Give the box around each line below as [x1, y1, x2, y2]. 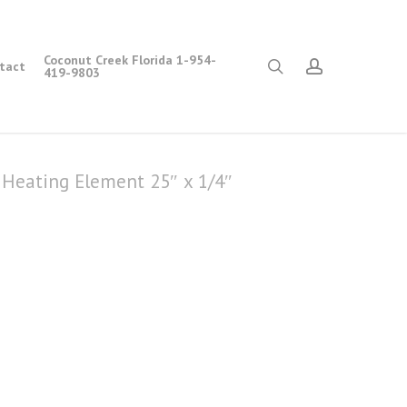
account [322, 55, 376, 75]
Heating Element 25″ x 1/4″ [2, 169, 233, 194]
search [283, 55, 327, 75]
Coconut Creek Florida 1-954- [43, 52, 216, 68]
